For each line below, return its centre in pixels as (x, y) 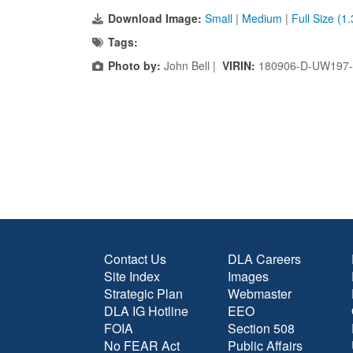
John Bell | (191, 65)
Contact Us (135, 259)
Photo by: (134, 65)
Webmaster (260, 294)
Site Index (132, 276)
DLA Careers (264, 259)
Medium (262, 18)
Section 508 (261, 328)
